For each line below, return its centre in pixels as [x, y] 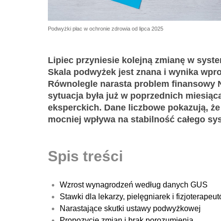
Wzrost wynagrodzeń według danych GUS [134, 185]
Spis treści [85, 156]
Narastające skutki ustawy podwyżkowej [130, 209]
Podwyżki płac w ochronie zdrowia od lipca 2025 [106, 29]
